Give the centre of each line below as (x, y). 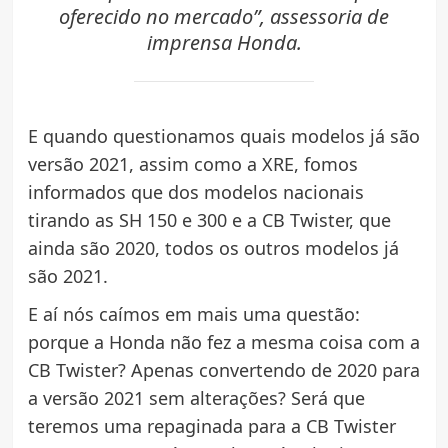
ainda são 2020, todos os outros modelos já (213, 248)
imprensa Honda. (224, 42)
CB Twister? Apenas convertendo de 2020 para (223, 370)
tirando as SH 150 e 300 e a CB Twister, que (209, 220)
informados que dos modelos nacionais (195, 192)
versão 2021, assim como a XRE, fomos (192, 164)
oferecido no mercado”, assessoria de (224, 16)
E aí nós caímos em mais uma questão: (193, 314)
